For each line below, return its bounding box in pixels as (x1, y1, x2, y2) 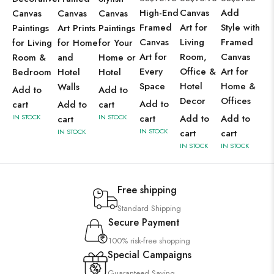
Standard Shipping (117, 202, 181, 214)
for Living (12, 36, 52, 50)
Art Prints (57, 21, 95, 35)
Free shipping (117, 183, 177, 197)
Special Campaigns (107, 248, 191, 262)
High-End (139, 6, 179, 20)
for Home (57, 36, 98, 50)
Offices (221, 94, 251, 108)
